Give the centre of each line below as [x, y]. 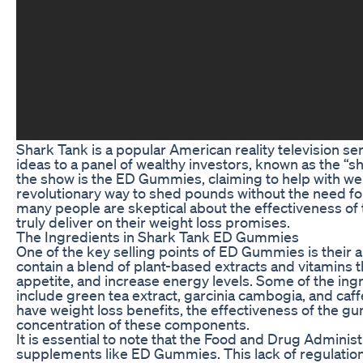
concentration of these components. [133, 324]
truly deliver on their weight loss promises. [153, 222]
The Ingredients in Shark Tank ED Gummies [158, 236]
